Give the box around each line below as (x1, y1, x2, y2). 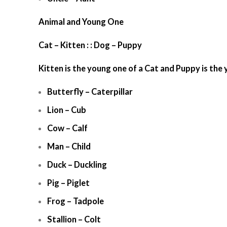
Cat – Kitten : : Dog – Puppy (39, 40, 142, 50)
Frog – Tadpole (47, 196, 104, 206)
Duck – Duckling (47, 160, 107, 170)
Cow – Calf (47, 123, 88, 133)
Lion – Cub (47, 105, 86, 115)
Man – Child (47, 141, 91, 152)
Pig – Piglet (47, 178, 90, 188)
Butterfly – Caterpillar (47, 87, 133, 97)
